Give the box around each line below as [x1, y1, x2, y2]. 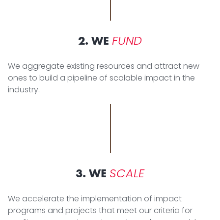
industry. [8, 83, 40, 95]
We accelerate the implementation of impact [8, 192, 182, 204]
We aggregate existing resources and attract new [8, 60, 199, 72]
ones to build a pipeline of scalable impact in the [8, 72, 195, 83]
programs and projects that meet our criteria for [8, 204, 192, 216]
